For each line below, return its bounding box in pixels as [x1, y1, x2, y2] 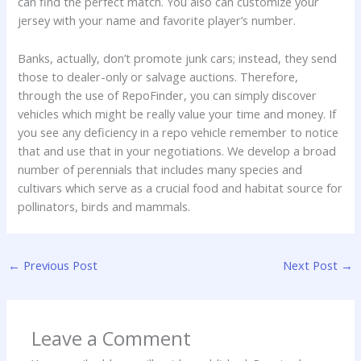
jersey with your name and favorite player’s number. [18, 12, 297, 29]
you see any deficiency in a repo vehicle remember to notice [18, 123, 339, 140]
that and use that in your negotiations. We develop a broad [18, 142, 337, 159]
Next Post [283, 256, 342, 273]
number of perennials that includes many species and [18, 160, 303, 177]
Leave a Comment [31, 325, 192, 351]
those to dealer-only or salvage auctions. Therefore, [18, 68, 299, 85]
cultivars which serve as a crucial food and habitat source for [18, 179, 343, 196]
